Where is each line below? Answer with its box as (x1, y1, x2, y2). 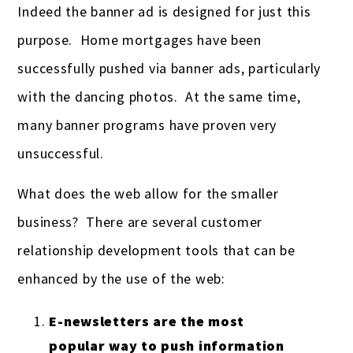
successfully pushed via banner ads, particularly (17, 58, 321, 77)
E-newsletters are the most (49, 311, 245, 330)
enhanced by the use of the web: (17, 269, 225, 288)
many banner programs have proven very (17, 115, 277, 134)
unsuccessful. (17, 143, 108, 162)
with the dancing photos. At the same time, (17, 87, 301, 106)
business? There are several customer (17, 212, 263, 231)
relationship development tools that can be (17, 240, 295, 259)
